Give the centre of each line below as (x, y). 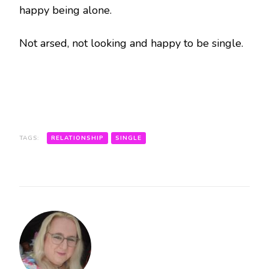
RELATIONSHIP (77, 138)
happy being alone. (65, 11)
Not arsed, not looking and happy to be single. (131, 44)
